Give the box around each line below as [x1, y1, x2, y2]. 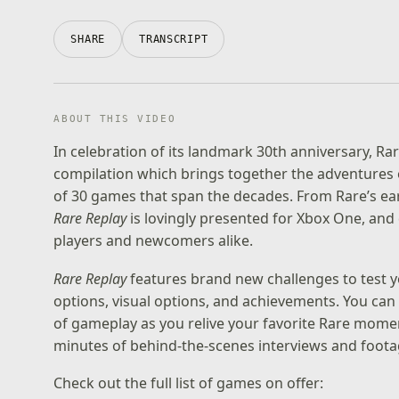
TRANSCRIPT [139, 33, 208, 45]
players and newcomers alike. [53, 231, 254, 250]
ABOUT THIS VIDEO [53, 113, 176, 125]
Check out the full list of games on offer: [53, 373, 324, 394]
